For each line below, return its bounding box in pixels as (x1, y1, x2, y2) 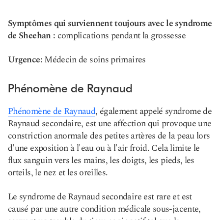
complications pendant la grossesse (55, 29, 186, 42)
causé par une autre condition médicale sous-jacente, (8, 202, 201, 216)
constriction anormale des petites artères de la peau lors (8, 129, 210, 142)
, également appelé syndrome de (95, 105, 212, 118)
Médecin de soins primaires (42, 53, 146, 66)
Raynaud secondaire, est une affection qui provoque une (8, 117, 212, 130)
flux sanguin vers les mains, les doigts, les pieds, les (8, 154, 194, 167)
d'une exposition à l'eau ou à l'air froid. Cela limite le (8, 141, 200, 155)
